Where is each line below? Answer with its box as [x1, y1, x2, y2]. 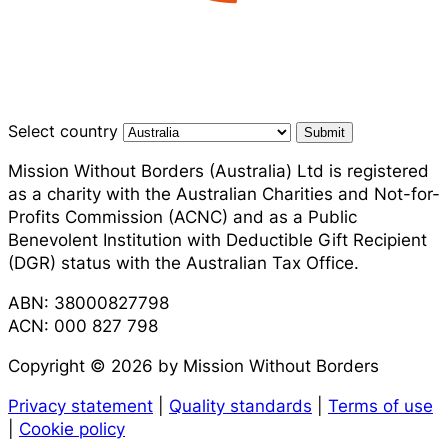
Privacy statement [8, 396, 153, 417]
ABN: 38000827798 [8, 293, 169, 314]
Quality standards [169, 396, 312, 417]
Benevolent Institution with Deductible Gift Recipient [8, 230, 427, 251]
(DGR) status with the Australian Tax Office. [8, 253, 359, 274]
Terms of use [328, 396, 433, 417]
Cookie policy [19, 419, 125, 440]
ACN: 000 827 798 [8, 316, 158, 337]
